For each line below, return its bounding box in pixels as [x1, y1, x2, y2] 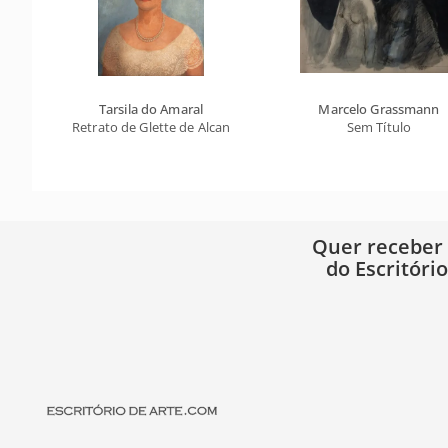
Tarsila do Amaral [98, 99, 204, 118]
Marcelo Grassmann [318, 99, 440, 118]
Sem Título [346, 117, 412, 136]
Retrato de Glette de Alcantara [72, 117, 255, 136]
